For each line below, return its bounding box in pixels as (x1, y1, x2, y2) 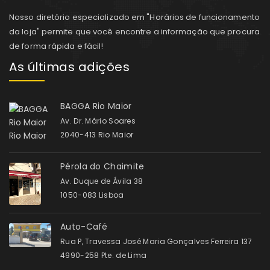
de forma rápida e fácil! (9, 40, 104, 52)
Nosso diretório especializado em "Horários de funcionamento (9, 11, 260, 23)
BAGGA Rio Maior (60, 100, 132, 113)
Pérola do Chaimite (60, 160, 145, 173)
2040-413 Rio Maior (60, 130, 134, 140)
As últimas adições (9, 58, 130, 75)
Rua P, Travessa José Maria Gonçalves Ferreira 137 (60, 236, 253, 247)
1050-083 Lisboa (60, 190, 124, 201)
